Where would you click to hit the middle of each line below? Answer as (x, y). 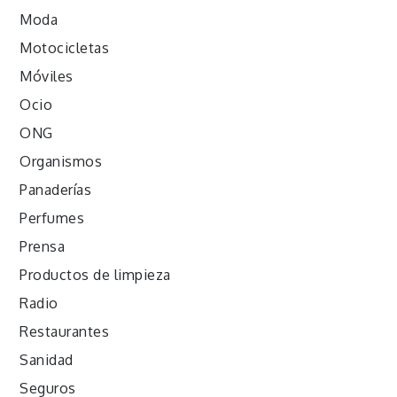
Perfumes (52, 218)
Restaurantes (65, 331)
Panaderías (56, 189)
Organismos (61, 161)
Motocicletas (65, 47)
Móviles (47, 76)
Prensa (43, 246)
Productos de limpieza (95, 274)
